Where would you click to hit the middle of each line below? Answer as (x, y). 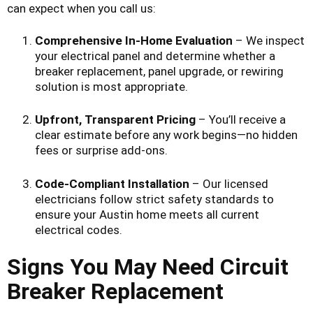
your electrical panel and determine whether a (155, 56)
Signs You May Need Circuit (148, 267)
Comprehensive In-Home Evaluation (134, 40)
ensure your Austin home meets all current (147, 214)
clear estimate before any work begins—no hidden (166, 135)
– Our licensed (229, 183)
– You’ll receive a (241, 120)
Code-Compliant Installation (112, 183)
